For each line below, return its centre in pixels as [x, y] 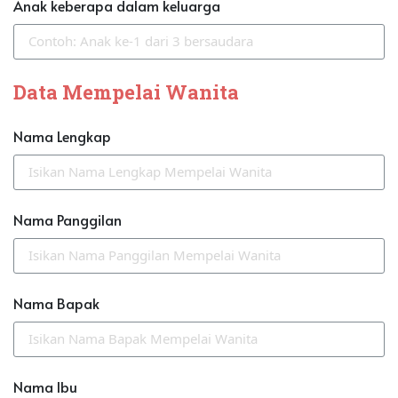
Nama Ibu [45, 386]
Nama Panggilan [68, 219]
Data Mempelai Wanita [126, 92]
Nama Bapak [56, 302]
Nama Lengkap [62, 135]
